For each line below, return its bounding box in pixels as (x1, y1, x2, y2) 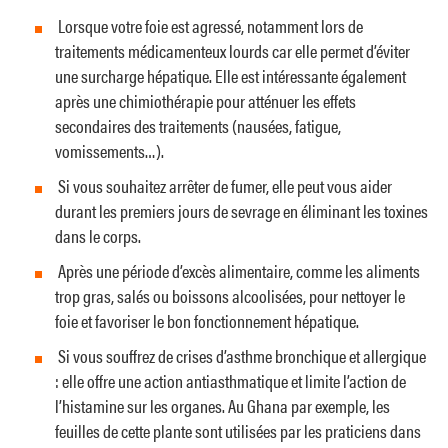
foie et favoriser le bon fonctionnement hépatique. (55, 308, 359, 334)
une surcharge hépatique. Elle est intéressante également (55, 63, 406, 89)
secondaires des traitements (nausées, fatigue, (55, 113, 341, 139)
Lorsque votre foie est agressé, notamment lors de (52, 13, 363, 39)
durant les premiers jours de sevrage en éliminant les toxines (55, 198, 428, 224)
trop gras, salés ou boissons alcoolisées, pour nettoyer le (55, 283, 405, 309)
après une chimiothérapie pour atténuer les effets (55, 88, 356, 114)
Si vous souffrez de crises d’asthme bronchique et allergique (52, 343, 426, 369)
